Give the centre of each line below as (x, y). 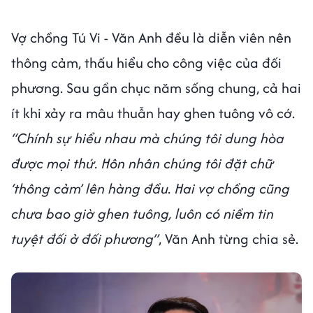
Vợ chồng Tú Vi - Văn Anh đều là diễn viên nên (151, 37)
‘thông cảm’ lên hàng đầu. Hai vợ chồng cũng (151, 188)
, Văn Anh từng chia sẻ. (228, 238)
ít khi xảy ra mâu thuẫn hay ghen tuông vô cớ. (153, 112)
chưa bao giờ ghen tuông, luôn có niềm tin (143, 213)
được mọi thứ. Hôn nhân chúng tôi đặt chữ (143, 163)
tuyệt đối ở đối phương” (85, 238)
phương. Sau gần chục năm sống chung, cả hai (156, 87)
